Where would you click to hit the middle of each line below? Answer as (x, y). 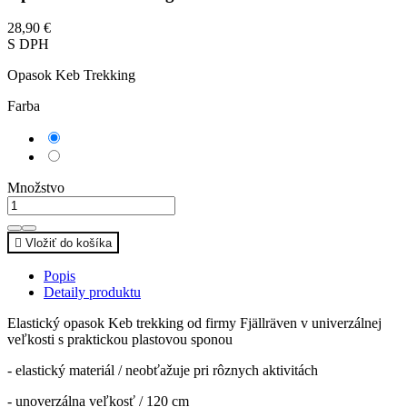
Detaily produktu (92, 293)
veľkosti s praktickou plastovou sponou (120, 340)
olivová (83, 171)
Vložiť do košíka (69, 243)
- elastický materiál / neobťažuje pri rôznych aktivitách (163, 371)
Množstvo (36, 188)
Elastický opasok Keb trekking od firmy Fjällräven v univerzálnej (194, 323)
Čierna (81, 136)
